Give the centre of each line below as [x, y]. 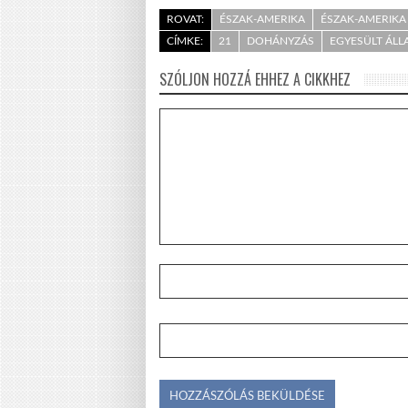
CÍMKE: [185, 41]
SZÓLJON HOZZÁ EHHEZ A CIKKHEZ [255, 79]
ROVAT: [185, 19]
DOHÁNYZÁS [280, 41]
